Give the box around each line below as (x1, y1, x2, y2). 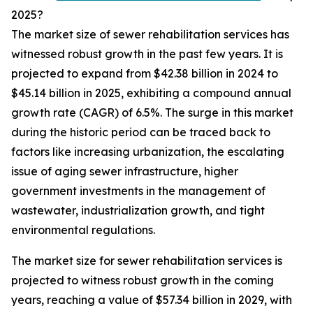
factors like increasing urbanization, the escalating (11, 145, 284, 159)
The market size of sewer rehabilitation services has (11, 27, 289, 42)
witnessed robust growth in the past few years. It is (11, 47, 283, 61)
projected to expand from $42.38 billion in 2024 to (11, 66, 278, 81)
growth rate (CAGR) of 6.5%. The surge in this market (11, 105, 293, 120)
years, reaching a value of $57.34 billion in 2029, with (11, 293, 292, 307)
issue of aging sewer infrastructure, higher (11, 164, 238, 179)
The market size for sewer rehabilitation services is (11, 254, 282, 268)
